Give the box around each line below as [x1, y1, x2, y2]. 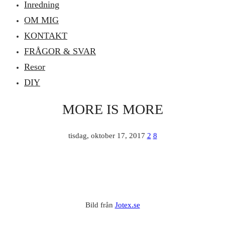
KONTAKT [24, 30, 67, 41]
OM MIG [24, 15, 59, 25]
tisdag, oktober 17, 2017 [68, 132, 145, 140]
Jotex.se [115, 201, 140, 209]
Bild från [85, 201, 115, 209]
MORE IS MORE [62, 101, 163, 118]
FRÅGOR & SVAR [24, 46, 96, 56]
